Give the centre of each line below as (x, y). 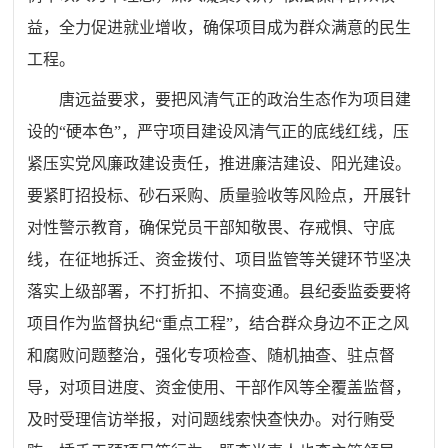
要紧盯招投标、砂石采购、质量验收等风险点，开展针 (219, 195)
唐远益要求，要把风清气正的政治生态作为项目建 (235, 99)
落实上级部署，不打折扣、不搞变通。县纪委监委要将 (219, 291)
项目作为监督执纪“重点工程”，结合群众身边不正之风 (218, 323)
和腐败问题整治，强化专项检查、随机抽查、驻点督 (211, 355)
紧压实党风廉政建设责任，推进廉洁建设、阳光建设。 (219, 163)
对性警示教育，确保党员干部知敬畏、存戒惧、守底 (211, 227)
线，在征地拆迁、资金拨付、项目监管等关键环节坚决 (219, 259)
